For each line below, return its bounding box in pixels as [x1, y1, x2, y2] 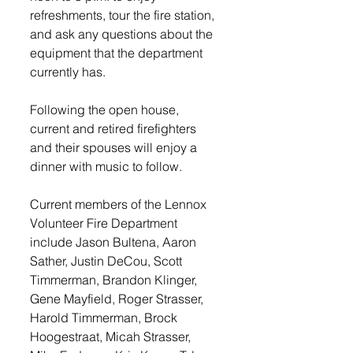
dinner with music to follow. [30, 158, 185, 174]
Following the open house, [30, 101, 182, 117]
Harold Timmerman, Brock [30, 309, 180, 325]
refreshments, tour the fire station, [30, 6, 217, 23]
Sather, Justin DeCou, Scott [30, 252, 185, 269]
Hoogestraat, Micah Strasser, [30, 328, 194, 344]
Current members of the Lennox [30, 195, 210, 212]
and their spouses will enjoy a [30, 139, 200, 155]
